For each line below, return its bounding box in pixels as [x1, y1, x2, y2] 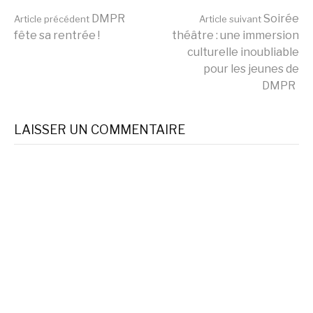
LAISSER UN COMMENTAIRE [14, 122, 185, 137]
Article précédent [14, 13, 89, 24]
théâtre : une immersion [172, 28, 299, 42]
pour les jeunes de [203, 61, 299, 75]
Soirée [261, 11, 299, 25]
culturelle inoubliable [187, 45, 299, 59]
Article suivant [199, 13, 261, 24]
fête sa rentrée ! [14, 28, 100, 42]
